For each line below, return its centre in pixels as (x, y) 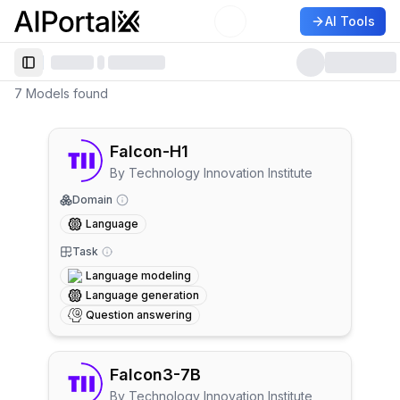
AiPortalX (46, 30)
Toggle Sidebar (75, 70)
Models (48, 93)
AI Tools (350, 21)
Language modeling (138, 275)
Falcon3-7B (155, 375)
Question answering (139, 315)
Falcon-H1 (149, 151)
